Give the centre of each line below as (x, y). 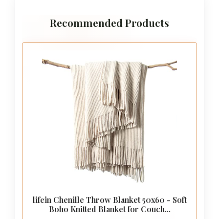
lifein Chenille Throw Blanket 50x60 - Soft (109, 199)
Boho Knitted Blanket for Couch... (109, 209)
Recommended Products (109, 23)
